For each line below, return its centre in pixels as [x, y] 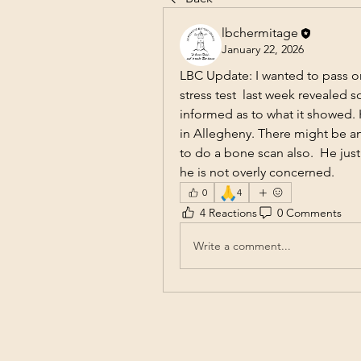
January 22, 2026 [263, 50]
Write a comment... [242, 245]
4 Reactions [228, 212]
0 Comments [309, 212]
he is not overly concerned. [257, 172]
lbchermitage [260, 33]
